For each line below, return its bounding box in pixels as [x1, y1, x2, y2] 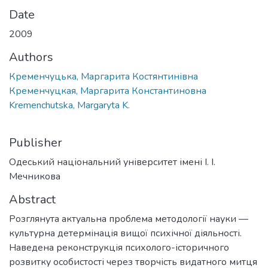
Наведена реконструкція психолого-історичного [9, 240, 229, 254]
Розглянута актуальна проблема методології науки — [9, 212, 248, 226]
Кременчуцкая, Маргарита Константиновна [9, 84, 206, 98]
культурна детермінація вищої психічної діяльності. [9, 226, 242, 240]
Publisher [9, 134, 62, 151]
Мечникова [9, 169, 60, 183]
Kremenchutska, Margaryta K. [9, 98, 130, 112]
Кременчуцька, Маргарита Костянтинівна [9, 69, 198, 83]
